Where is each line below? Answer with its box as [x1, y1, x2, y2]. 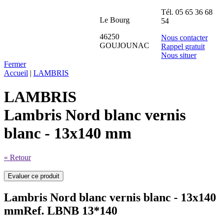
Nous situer [161, 51, 196, 59]
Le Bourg [100, 16, 130, 24]
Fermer [4, 60, 26, 68]
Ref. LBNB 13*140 [24, 204, 117, 217]
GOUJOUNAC [100, 41, 149, 50]
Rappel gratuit [161, 42, 205, 51]
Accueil [4, 69, 28, 77]
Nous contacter [161, 33, 208, 42]
